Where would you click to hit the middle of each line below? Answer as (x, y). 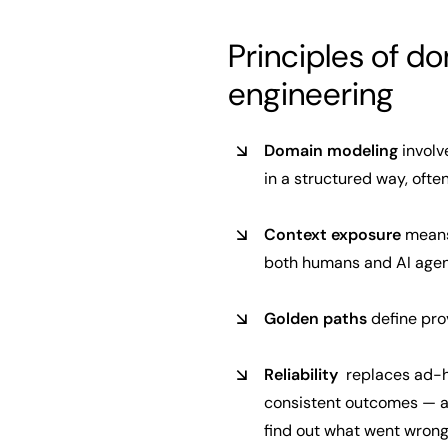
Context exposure (332, 234)
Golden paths (315, 318)
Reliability (303, 374)
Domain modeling (331, 150)
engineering (311, 94)
